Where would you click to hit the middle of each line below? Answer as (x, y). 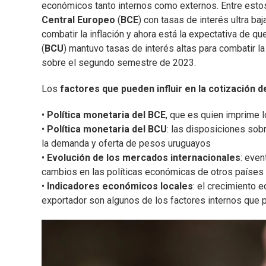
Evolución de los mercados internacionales (144, 158)
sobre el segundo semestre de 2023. (119, 63)
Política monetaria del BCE (106, 115)
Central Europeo (78, 20)
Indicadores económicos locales (120, 186)
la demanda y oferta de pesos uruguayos (126, 144)
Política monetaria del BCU (107, 129)
